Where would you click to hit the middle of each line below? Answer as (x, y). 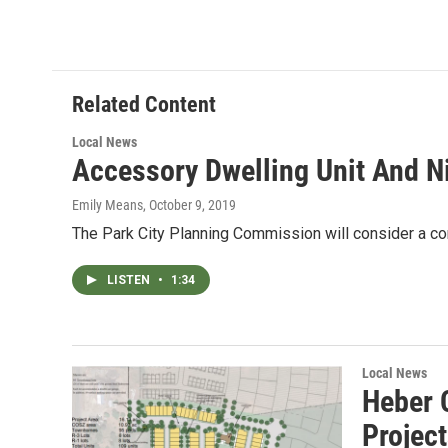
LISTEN (130, 279)
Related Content (144, 104)
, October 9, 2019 (189, 204)
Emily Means (107, 204)
